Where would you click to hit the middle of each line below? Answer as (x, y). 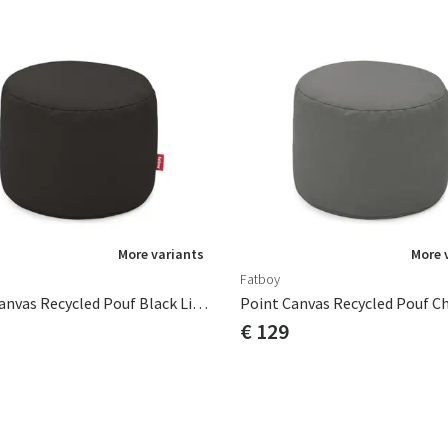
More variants (161, 254)
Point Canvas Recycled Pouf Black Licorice (200, 303)
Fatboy (260, 279)
